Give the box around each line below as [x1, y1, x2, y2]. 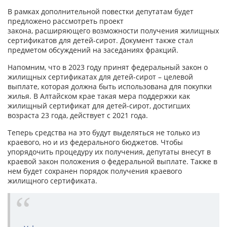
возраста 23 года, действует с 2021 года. [8, 110, 148, 121]
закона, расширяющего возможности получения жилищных [8, 26, 219, 36]
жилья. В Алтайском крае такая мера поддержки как [8, 91, 190, 101]
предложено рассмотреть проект [8, 16, 124, 26]
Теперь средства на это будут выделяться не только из [8, 128, 200, 138]
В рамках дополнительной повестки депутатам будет [8, 7, 194, 17]
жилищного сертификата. [8, 176, 97, 186]
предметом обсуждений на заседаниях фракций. [8, 45, 178, 55]
